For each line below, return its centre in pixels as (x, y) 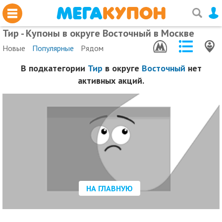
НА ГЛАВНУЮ (110, 189)
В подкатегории (54, 68)
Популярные (53, 48)
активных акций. (111, 81)
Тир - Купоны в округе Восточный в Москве (98, 33)
